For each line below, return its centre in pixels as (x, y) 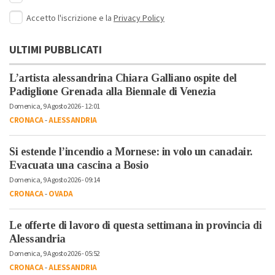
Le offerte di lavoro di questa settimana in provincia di (135, 226)
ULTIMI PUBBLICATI (56, 50)
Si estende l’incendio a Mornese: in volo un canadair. (131, 152)
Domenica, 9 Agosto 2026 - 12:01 (55, 107)
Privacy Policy (139, 19)
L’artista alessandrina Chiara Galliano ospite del (123, 78)
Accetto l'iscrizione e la (70, 19)
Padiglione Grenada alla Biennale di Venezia (113, 92)
